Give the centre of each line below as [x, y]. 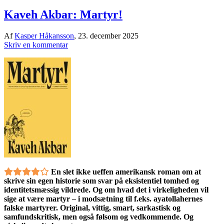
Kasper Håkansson [44, 35]
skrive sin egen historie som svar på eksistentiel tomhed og [101, 180]
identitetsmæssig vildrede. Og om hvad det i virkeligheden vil [106, 189]
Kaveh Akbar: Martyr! [63, 14]
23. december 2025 [108, 35]
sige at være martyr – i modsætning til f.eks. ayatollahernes [103, 198]
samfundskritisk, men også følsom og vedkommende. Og [99, 216]
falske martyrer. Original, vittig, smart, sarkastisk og [92, 207]
